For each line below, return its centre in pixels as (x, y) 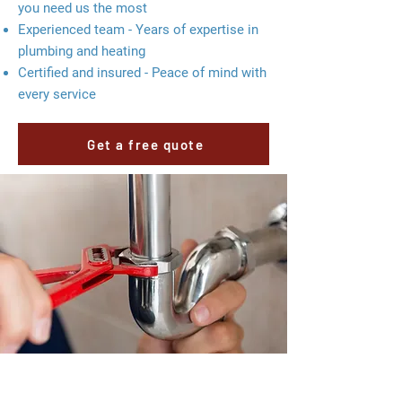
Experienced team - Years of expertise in (138, 30)
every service (57, 94)
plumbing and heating (82, 51)
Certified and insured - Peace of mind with (142, 73)
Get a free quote (145, 144)
